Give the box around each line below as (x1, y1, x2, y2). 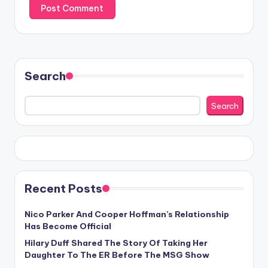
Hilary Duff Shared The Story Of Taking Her (25, 237, 208, 248)
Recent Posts (25, 181, 102, 196)
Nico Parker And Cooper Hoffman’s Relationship (25, 208, 229, 220)
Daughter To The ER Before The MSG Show (25, 249, 209, 260)
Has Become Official (25, 220, 111, 232)
